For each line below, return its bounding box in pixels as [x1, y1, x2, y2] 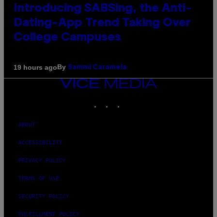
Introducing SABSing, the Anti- [14, 3, 192, 15]
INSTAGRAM [112, 97, 142, 104]
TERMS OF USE [18, 175, 59, 182]
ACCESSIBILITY [18, 139, 62, 146]
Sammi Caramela [68, 64, 127, 71]
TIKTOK [124, 97, 144, 104]
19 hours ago [14, 63, 57, 71]
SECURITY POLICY [18, 193, 69, 200]
